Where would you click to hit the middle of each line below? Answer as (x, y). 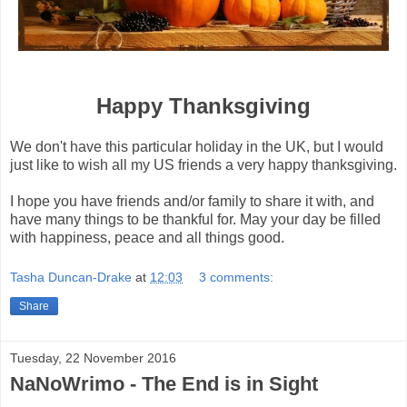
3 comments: (237, 278)
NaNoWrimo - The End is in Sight (164, 384)
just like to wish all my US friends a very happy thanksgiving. (203, 165)
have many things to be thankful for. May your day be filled (195, 220)
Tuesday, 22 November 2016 (93, 358)
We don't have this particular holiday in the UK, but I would (197, 147)
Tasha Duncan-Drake (71, 278)
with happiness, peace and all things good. (147, 238)
